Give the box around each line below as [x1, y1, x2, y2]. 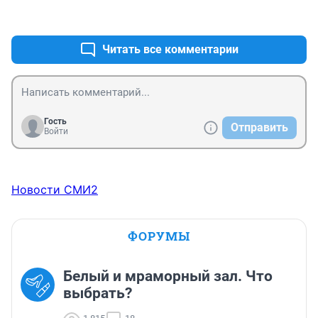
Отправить [231, 121, 288, 135]
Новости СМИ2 [11, 182, 98, 197]
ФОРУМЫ [128, 228, 190, 245]
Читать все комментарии [102, 43, 238, 57]
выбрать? [63, 285, 132, 302]
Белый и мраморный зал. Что [63, 268, 273, 285]
